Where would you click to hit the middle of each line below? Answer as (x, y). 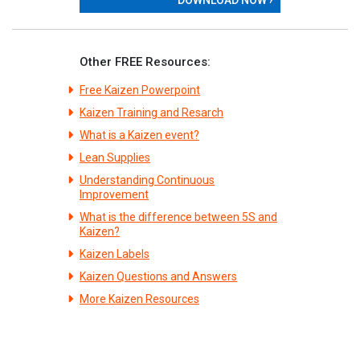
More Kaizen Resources (139, 299)
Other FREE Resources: (145, 61)
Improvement (114, 194)
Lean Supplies (115, 157)
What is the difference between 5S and (178, 217)
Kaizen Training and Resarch (151, 112)
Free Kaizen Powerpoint (140, 90)
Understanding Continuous (147, 180)
